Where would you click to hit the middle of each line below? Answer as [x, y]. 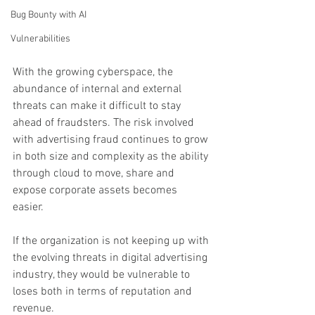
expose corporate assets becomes [96, 191]
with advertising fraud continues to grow [112, 140]
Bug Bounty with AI [49, 15]
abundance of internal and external [98, 90]
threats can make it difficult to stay [98, 107]
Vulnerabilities [40, 39]
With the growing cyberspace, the [94, 73]
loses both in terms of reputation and [104, 292]
